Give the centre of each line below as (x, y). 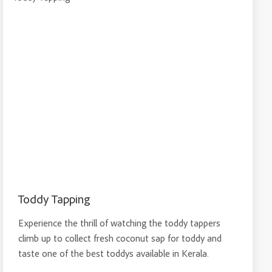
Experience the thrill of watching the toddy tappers (120, 223)
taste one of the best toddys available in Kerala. (114, 253)
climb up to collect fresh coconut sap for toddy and (120, 238)
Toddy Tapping (54, 199)
